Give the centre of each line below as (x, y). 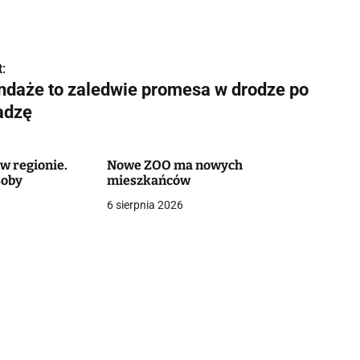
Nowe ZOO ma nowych (174, 165)
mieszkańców (148, 180)
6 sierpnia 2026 (145, 205)
